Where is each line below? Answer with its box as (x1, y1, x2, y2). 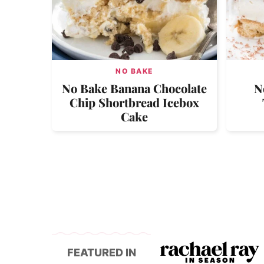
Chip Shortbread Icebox (70, 94, 199, 110)
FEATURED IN (67, 246, 136, 259)
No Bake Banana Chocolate (62, 80, 207, 96)
